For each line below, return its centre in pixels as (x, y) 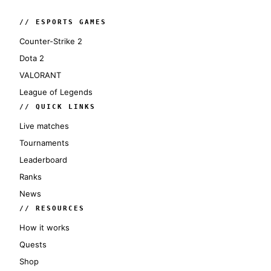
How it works (44, 227)
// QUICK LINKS (57, 106)
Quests (33, 244)
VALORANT (40, 75)
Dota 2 (32, 58)
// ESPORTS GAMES (63, 22)
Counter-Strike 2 (51, 41)
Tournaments (44, 142)
